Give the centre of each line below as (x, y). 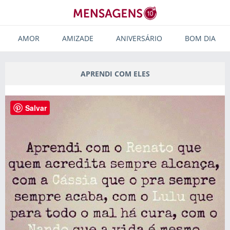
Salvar (36, 108)
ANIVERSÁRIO (139, 38)
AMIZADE (78, 38)
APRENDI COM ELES (115, 74)
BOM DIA (200, 38)
